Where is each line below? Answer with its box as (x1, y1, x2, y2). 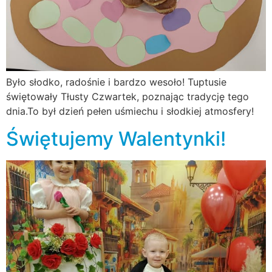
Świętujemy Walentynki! (6, 126, 226, 151)
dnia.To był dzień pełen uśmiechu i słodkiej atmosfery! (6, 105, 254, 118)
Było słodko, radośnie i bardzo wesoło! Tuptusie (6, 76, 226, 89)
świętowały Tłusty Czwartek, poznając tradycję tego (6, 90, 249, 103)
